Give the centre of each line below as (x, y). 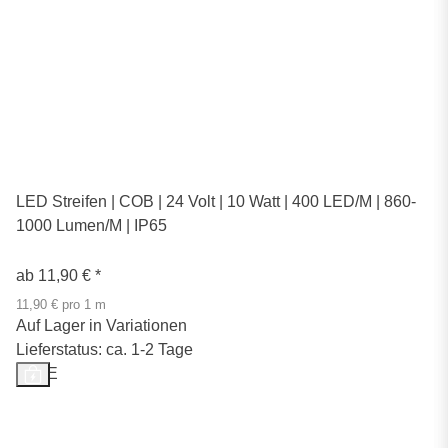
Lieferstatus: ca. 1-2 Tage (104, 349)
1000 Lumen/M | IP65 (91, 225)
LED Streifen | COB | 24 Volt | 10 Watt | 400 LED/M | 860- (216, 201)
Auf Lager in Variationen (101, 325)
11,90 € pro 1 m (61, 304)
